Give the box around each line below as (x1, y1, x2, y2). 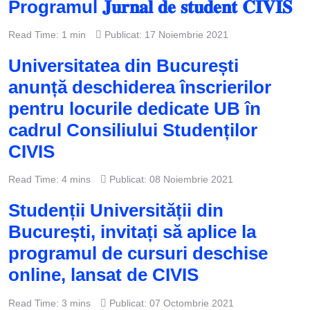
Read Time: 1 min (8, 29, 86, 41)
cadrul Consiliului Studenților (8, 120, 257, 141)
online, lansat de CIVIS (8, 264, 199, 286)
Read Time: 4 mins (8, 174, 91, 185)
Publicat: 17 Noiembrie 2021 (104, 29, 228, 41)
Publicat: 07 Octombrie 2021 (109, 297, 234, 309)
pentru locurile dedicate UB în (8, 98, 261, 120)
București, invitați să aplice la (8, 221, 256, 243)
